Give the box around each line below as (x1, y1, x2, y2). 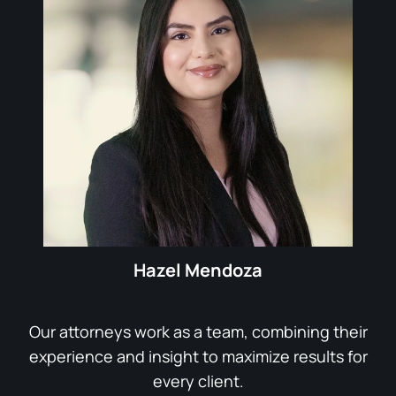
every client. (152, 369, 244, 392)
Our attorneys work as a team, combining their (28, 320, 368, 342)
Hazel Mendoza (133, 257, 263, 282)
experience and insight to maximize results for (28, 345, 368, 367)
